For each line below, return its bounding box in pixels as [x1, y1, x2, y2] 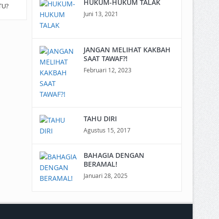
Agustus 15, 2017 [83, 126, 131, 134]
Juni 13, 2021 [83, 10, 118, 18]
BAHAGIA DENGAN [83, 151, 144, 160]
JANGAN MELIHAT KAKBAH [83, 45, 171, 54]
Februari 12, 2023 [83, 66, 131, 74]
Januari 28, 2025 [83, 172, 128, 179]
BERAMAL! [83, 159, 117, 169]
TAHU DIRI [83, 114, 117, 123]
